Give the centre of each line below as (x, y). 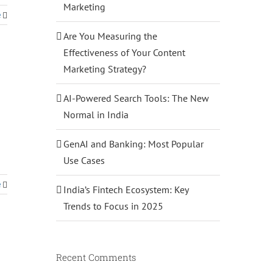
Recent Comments (96, 257)
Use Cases (84, 160)
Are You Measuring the (110, 36)
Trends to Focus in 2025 (113, 206)
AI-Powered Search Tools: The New (136, 98)
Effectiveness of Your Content (124, 52)
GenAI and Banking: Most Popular (133, 144)
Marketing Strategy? (105, 69)
